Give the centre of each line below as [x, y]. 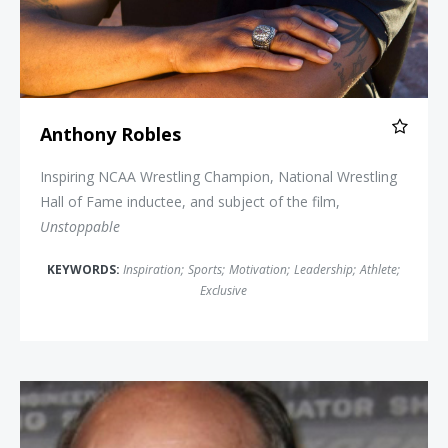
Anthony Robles [110, 134]
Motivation [258, 270]
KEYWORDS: [85, 270]
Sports [205, 270]
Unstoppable [80, 227]
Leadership [323, 270]
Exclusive [223, 291]
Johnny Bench [268, 394]
